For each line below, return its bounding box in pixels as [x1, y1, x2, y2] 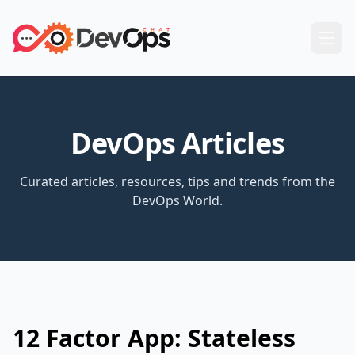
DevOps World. [132, 192, 223, 209]
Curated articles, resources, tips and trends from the [20, 173, 335, 190]
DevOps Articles [71, 124, 284, 162]
